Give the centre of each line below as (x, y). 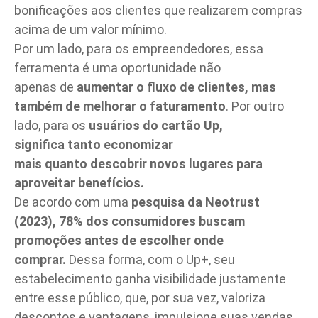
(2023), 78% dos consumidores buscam (130, 221)
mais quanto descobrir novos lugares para (138, 164)
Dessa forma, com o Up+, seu (150, 260)
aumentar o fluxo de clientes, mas (176, 87)
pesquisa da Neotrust (196, 202)
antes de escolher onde (154, 241)
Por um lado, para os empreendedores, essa (139, 49)
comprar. (40, 260)
